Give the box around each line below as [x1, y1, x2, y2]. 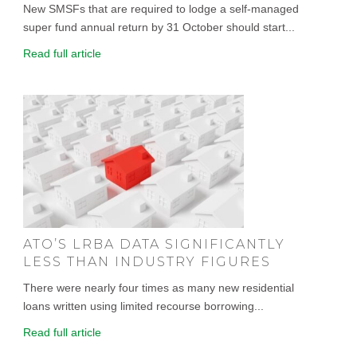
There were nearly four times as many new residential [23, 280, 295, 294]
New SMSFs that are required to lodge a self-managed [23, 2, 300, 16]
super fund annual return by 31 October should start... [23, 21, 296, 34]
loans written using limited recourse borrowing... [23, 299, 265, 312]
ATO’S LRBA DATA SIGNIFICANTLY [23, 236, 286, 252]
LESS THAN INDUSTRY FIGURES [23, 253, 272, 269]
